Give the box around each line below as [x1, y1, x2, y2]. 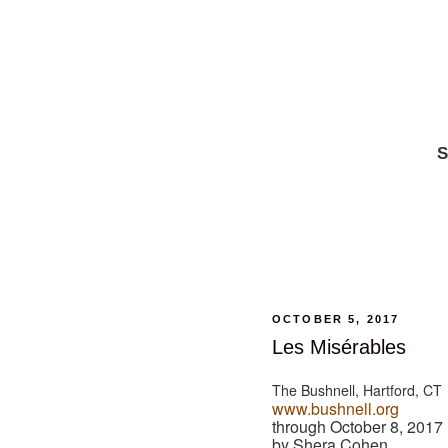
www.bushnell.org [272, 397, 399, 421]
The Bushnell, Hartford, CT [272, 380, 442, 401]
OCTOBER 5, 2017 [272, 313, 400, 326]
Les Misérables [272, 336, 406, 359]
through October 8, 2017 [272, 415, 443, 439]
